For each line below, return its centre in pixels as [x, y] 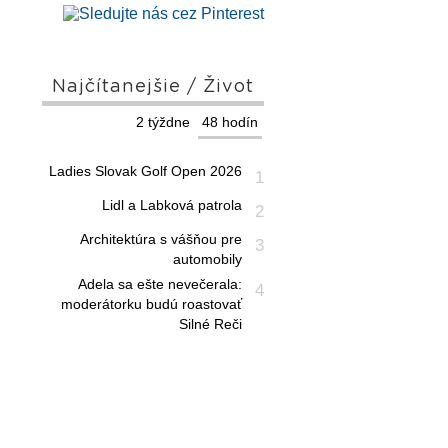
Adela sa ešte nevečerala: [159, 284]
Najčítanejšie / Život [152, 87]
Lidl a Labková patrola [171, 205]
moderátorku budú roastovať [151, 304]
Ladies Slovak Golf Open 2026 [145, 171]
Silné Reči [210, 324]
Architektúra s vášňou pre [160, 239]
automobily [207, 259]
